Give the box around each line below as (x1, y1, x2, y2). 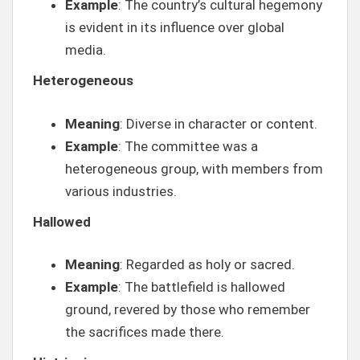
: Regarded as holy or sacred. (120, 256, 295, 272)
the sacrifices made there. (65, 324, 224, 340)
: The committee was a (118, 137, 258, 154)
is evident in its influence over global (65, 19, 284, 35)
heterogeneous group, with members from (65, 160, 323, 177)
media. (65, 42, 106, 58)
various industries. (65, 182, 177, 199)
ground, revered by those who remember (65, 301, 310, 317)
